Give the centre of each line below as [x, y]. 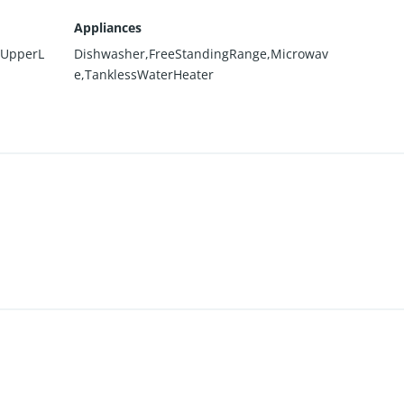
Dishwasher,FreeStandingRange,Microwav [202, 53]
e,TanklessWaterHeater [144, 74]
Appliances [108, 27]
